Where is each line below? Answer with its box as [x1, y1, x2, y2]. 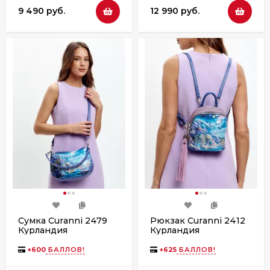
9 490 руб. [18, 5, 65, 17]
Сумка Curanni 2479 [18, 215, 107, 226]
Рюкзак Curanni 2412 [150, 215, 245, 226]
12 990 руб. [150, 5, 199, 17]
